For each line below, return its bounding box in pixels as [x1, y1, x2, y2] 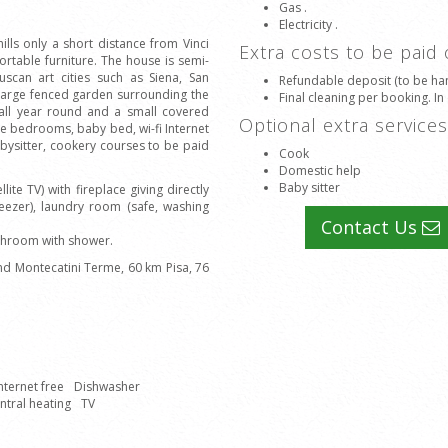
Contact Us [320, 215, 422, 239]
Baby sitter [279, 179, 340, 196]
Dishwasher [74, 378, 140, 395]
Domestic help [279, 162, 361, 179]
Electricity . [279, 16, 338, 33]
